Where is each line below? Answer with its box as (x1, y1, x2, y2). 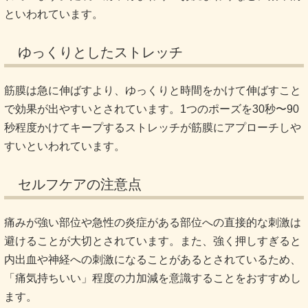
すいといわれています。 (4, 140, 125, 153)
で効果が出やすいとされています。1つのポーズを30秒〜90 (4, 103, 299, 115)
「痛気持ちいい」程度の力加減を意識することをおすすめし (4, 272, 301, 285)
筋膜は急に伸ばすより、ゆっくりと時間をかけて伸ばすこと (4, 85, 301, 97)
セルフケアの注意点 (18, 177, 142, 192)
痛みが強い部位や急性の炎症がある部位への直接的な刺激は (4, 217, 301, 229)
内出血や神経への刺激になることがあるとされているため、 (4, 254, 301, 266)
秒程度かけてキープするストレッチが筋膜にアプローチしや (4, 122, 301, 134)
